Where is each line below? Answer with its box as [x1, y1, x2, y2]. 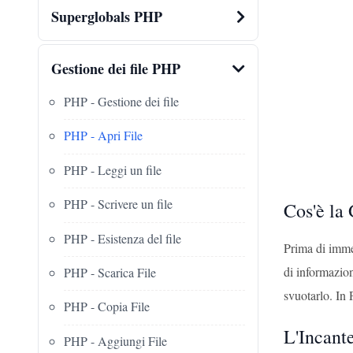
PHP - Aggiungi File [64, 332, 167, 349]
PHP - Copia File [64, 298, 150, 315]
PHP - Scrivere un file [64, 195, 173, 213]
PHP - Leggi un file [64, 161, 162, 178]
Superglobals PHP [51, 6, 162, 27]
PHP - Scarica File [64, 263, 156, 281]
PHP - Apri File [64, 127, 143, 144]
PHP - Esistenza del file [64, 229, 181, 247]
